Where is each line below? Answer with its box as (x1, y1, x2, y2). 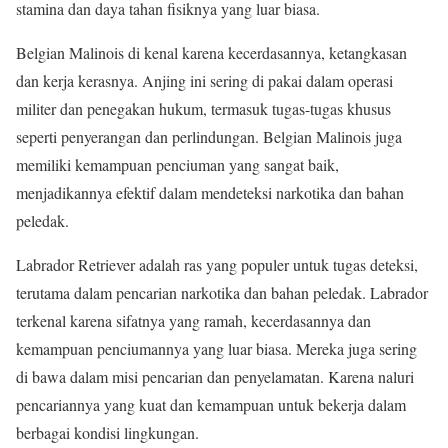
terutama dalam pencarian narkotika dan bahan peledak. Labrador (16, 282, 428, 304)
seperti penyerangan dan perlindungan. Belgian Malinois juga (16, 126, 402, 148)
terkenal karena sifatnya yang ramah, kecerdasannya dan (16, 310, 371, 332)
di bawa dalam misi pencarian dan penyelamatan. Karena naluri (16, 366, 414, 388)
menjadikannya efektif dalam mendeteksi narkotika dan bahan (16, 182, 404, 204)
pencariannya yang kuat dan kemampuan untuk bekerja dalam (16, 394, 406, 416)
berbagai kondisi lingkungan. (16, 422, 199, 444)
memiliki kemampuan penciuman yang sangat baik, (16, 154, 339, 176)
